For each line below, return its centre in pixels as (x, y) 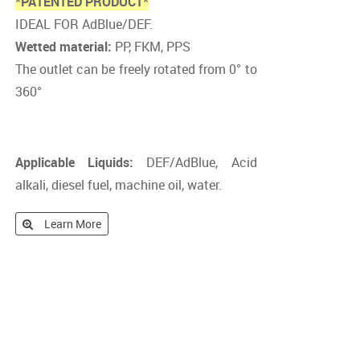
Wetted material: (63, 47)
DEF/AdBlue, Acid (195, 162)
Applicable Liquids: (74, 162)
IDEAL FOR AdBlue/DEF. (84, 24)
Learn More (72, 224)
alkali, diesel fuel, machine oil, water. (118, 185)
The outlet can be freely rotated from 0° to (136, 69)
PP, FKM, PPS (151, 47)
